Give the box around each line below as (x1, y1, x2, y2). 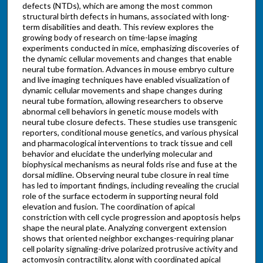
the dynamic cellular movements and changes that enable (22, 53, 232, 63)
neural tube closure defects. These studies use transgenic (22, 116, 237, 127)
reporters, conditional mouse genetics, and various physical (22, 127, 238, 137)
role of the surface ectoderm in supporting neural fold (22, 190, 218, 201)
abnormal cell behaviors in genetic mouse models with (22, 106, 218, 116)
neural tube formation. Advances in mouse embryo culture (22, 63, 234, 74)
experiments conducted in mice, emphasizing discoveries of (22, 42, 239, 53)
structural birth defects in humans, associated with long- (22, 11, 230, 21)
